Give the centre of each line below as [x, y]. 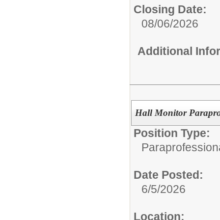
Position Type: [172, 133]
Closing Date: [170, 10]
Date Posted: [168, 175]
